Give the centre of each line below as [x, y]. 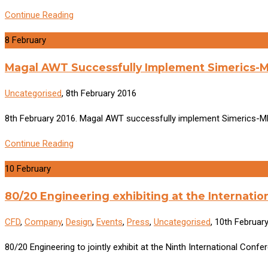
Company [43, 222]
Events [109, 222]
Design [79, 222]
